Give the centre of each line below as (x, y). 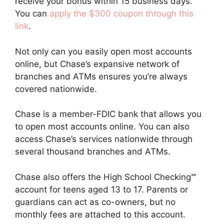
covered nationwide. (56, 89)
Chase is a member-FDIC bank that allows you (108, 114)
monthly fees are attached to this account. (101, 214)
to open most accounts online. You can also (102, 126)
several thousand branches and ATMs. (94, 151)
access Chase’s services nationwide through (104, 139)
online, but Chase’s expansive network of (97, 64)
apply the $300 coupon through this (121, 13)
